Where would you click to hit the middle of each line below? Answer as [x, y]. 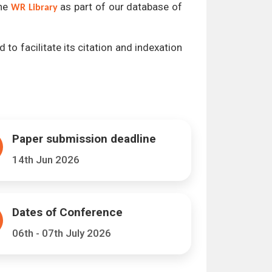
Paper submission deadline [84, 139]
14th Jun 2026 [46, 160]
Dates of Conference [67, 212]
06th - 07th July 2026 [61, 233]
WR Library [34, 8]
